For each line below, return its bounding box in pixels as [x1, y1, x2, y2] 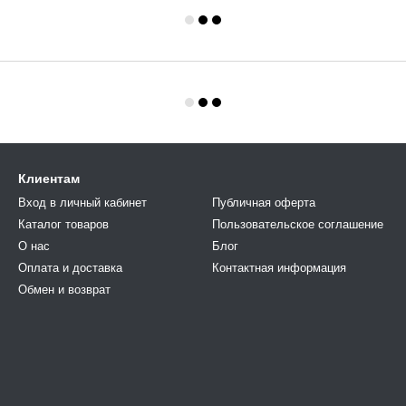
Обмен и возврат [18, 282, 111, 296]
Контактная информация [212, 260, 346, 275]
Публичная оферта [212, 195, 315, 209]
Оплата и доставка [18, 260, 122, 275]
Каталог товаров [18, 217, 109, 231]
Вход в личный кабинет [18, 195, 147, 209]
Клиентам [18, 170, 80, 186]
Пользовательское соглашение [212, 217, 383, 231]
